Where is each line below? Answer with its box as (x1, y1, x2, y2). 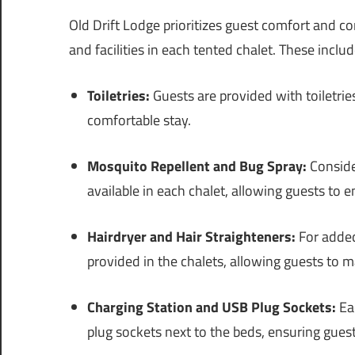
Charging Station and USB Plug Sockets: (86, 296, 336, 319)
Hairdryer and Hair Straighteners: (86, 226, 296, 248)
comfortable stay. (86, 109, 191, 132)
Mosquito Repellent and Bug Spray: (86, 155, 307, 177)
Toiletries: (86, 85, 150, 107)
